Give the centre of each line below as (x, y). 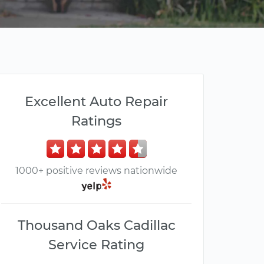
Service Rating (96, 245)
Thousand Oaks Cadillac (96, 225)
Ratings (96, 121)
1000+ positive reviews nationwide (96, 171)
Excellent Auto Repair (96, 101)
